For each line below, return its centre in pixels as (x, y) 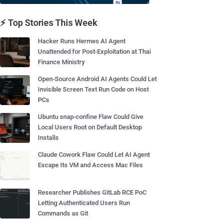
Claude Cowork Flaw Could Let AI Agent (94, 155)
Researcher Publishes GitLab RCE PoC (92, 192)
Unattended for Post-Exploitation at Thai (94, 52)
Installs (48, 138)
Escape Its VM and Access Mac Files (90, 165)
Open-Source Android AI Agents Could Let (97, 79)
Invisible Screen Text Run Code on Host (93, 89)
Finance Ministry (61, 62)
